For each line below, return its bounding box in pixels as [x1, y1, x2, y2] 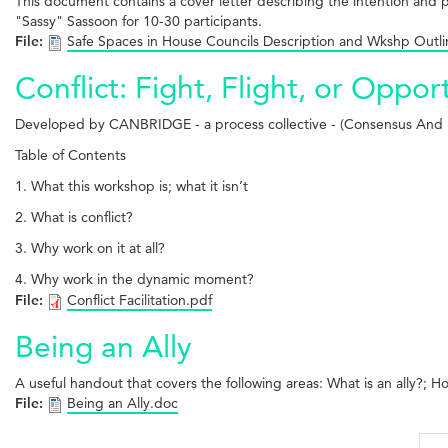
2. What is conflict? [15, 207, 133, 226]
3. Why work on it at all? [15, 238, 165, 257]
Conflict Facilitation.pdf [67, 290, 212, 309]
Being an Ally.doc [67, 393, 178, 412]
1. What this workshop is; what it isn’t [15, 176, 248, 195]
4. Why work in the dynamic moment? [15, 269, 254, 288]
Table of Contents [15, 145, 126, 164]
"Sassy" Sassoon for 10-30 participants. [15, 11, 262, 30]
